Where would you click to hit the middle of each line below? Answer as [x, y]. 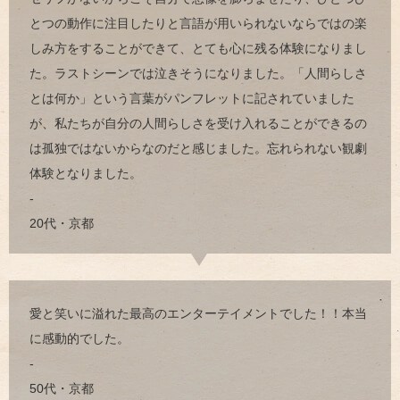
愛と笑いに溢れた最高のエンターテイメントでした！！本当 [198, 313]
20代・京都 [62, 223]
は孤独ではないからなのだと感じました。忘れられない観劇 [198, 148]
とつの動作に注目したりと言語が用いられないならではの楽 [198, 23]
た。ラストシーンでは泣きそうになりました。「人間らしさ [198, 73]
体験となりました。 [86, 173]
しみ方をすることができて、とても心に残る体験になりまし [198, 48]
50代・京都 [62, 388]
